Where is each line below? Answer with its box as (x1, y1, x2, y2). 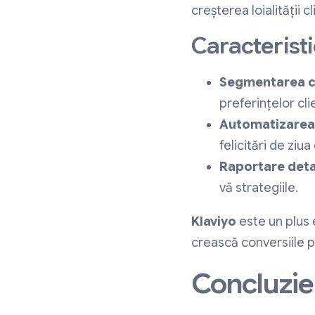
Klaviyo (191, 214, 236, 230)
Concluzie (191, 266, 314, 302)
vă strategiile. (219, 180, 298, 196)
